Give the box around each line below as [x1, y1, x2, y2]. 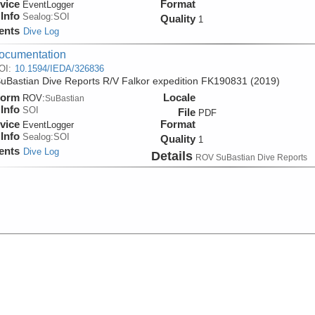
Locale [162, 91, 195, 103]
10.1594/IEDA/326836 [14, 63, 104, 74]
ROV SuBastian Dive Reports [195, 152, 307, 162]
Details [150, 148, 193, 163]
